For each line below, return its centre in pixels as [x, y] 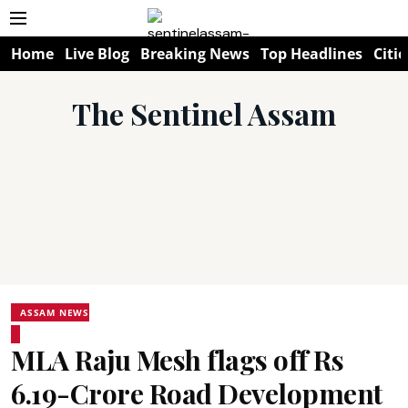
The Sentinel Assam [204, 113]
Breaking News [195, 54]
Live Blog [97, 54]
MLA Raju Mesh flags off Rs [177, 360]
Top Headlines [311, 54]
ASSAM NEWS [55, 312]
